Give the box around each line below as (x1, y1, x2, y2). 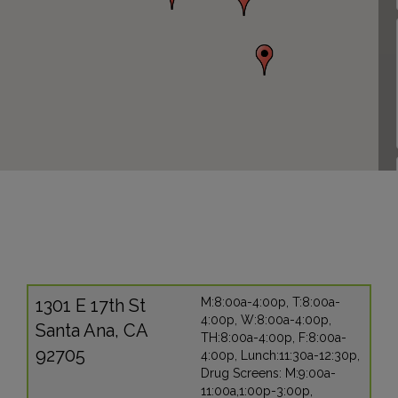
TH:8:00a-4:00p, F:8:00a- (201, 330, 346, 345)
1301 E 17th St (35, 295, 146, 316)
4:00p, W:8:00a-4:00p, (201, 313, 331, 327)
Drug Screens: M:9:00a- (201, 366, 336, 380)
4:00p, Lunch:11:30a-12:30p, (201, 348, 360, 362)
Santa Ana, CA (35, 320, 147, 341)
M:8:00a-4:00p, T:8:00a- (201, 295, 340, 309)
